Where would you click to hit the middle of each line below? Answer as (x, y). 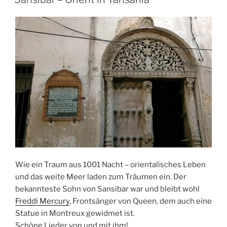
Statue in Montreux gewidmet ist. (75, 214)
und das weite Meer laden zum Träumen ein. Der (101, 177)
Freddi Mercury (42, 201)
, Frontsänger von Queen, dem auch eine (141, 201)
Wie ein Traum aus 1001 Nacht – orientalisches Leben (110, 165)
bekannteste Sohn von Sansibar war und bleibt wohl (107, 189)
